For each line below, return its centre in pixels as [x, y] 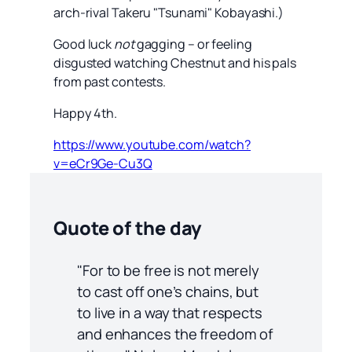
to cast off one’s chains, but [168, 291]
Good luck [84, 44]
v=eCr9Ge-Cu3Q [103, 164]
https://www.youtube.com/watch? [152, 145]
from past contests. [110, 81]
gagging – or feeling [193, 44]
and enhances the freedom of [175, 334]
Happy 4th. [85, 114]
